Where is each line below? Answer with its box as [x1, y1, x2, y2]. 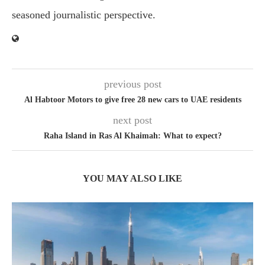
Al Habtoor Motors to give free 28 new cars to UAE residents [24, 95, 241, 104]
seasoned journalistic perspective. [12, 8, 156, 21]
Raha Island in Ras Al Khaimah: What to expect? [43, 131, 222, 140]
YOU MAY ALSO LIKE [83, 173, 182, 183]
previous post [104, 77, 161, 90]
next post [113, 114, 152, 126]
